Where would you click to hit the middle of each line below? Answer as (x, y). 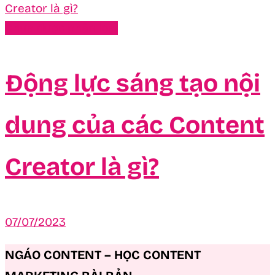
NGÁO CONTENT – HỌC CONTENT (103, 254)
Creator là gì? (82, 167)
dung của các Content (135, 125)
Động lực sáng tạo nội (133, 83)
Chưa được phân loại (61, 28)
